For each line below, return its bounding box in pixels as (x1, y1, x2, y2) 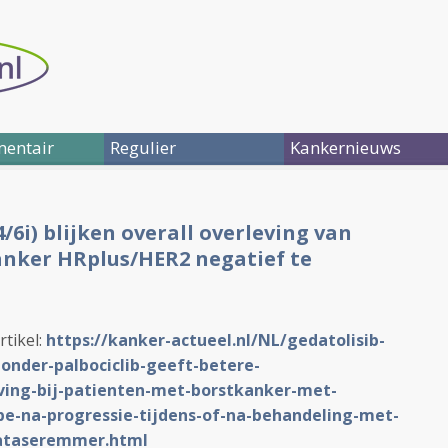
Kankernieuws (290, 136, 401, 159)
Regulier (110, 136, 176, 159)
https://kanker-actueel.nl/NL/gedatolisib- (46, 329, 385, 351)
